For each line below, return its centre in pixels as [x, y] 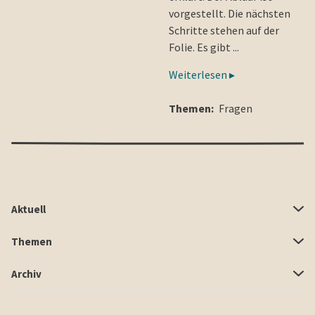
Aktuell [28, 209]
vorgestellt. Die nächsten [230, 13]
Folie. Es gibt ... [204, 47]
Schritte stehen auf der [224, 30]
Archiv [26, 274]
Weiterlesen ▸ [202, 74]
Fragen [236, 108]
